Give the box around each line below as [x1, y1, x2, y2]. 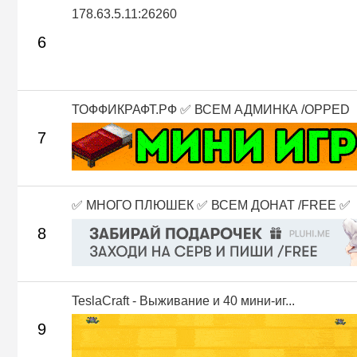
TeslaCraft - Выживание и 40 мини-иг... [72, 293, 295, 308]
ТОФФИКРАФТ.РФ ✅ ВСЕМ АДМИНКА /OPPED [72, 102, 350, 116]
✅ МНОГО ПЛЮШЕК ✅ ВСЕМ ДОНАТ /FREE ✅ [72, 198, 351, 212]
